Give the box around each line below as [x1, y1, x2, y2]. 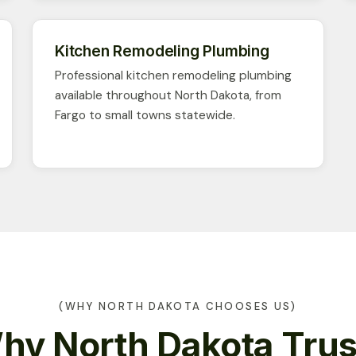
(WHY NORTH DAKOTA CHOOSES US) [59, 299, 297, 313]
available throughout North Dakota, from [55, 87, 281, 103]
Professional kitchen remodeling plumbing [55, 67, 292, 83]
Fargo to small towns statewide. [55, 106, 235, 123]
